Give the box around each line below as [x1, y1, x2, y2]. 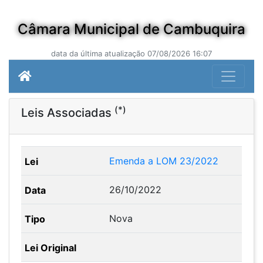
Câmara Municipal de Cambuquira [18, 21, 245, 38]
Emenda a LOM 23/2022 [109, 155, 219, 167]
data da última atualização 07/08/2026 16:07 [51, 49, 212, 58]
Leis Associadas [21, 106, 114, 120]
